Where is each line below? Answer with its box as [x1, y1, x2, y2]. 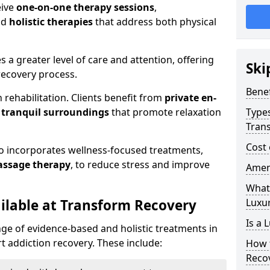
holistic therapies [9, 15, 93, 28]
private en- [165, 91, 216, 104]
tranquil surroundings [1, 105, 109, 119]
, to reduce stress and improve [71, 158, 210, 171]
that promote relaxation [109, 105, 221, 119]
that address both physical [93, 15, 216, 28]
